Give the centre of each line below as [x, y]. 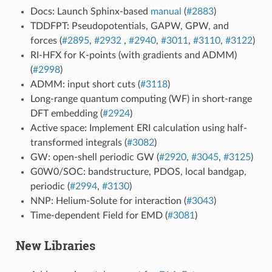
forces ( [46, 40]
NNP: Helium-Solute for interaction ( [108, 201]
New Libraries [55, 245]
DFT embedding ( [66, 113]
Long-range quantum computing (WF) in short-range [141, 99]
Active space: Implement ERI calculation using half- [138, 128]
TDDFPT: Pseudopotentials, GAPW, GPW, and [129, 26]
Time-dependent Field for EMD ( [99, 215]
